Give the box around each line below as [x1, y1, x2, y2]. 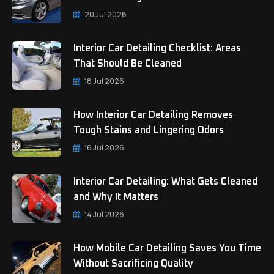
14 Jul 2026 [84, 209, 124, 220]
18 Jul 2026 [84, 76, 124, 86]
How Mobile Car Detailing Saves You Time [73, 243, 261, 253]
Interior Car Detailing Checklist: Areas [73, 43, 241, 53]
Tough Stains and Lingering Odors [73, 125, 224, 135]
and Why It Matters [73, 192, 158, 202]
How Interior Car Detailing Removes [73, 110, 233, 120]
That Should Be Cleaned [73, 59, 182, 68]
